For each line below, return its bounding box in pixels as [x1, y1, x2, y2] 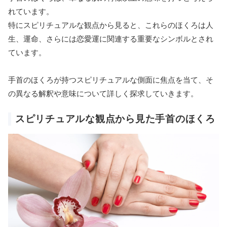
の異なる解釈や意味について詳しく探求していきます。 [8, 89, 198, 99]
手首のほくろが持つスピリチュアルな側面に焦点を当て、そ [8, 75, 213, 85]
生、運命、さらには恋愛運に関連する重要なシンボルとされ [8, 34, 213, 44]
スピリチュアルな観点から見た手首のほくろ [15, 113, 215, 125]
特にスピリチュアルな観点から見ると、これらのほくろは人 [8, 20, 213, 30]
